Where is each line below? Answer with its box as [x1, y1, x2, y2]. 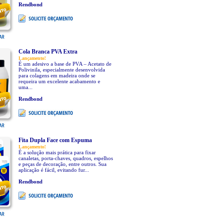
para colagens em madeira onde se [18, 73, 95, 78]
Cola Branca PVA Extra [18, 48, 77, 55]
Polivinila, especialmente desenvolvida [18, 67, 105, 73]
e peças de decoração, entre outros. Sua [18, 161, 107, 167]
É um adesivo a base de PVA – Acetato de [18, 61, 111, 67]
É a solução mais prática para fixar [18, 149, 96, 155]
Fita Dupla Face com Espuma [18, 137, 92, 144]
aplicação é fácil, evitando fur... [18, 167, 89, 173]
